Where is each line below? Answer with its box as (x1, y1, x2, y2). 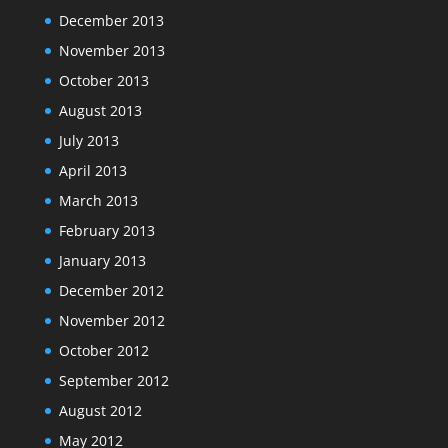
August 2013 (58, 101, 142, 120)
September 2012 (58, 371, 169, 390)
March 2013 (58, 191, 138, 210)
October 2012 (58, 341, 149, 360)
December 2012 (58, 281, 164, 300)
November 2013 (58, 41, 165, 60)
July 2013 (58, 131, 119, 150)
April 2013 (58, 161, 127, 180)
